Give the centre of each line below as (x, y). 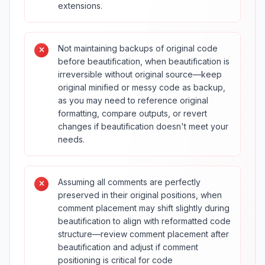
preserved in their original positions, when (140, 195)
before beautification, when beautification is (144, 61)
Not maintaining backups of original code (138, 48)
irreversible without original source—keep (140, 74)
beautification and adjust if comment (128, 247)
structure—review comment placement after (143, 234)
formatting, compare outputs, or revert (132, 113)
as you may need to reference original (133, 100)
